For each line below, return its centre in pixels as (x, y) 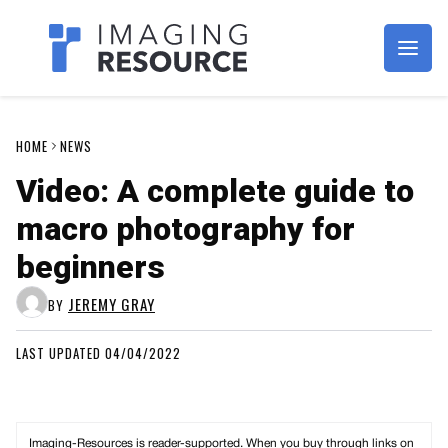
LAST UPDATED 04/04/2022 (98, 353)
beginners (90, 267)
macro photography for (185, 229)
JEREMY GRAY (111, 304)
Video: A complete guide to (215, 191)
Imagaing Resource (157, 65)
